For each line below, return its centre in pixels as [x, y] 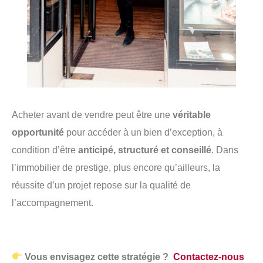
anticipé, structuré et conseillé [145, 150]
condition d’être [45, 150]
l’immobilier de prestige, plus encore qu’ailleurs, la [116, 167]
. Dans [225, 150]
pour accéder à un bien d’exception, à [143, 132]
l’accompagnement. [53, 203]
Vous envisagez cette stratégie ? [98, 257]
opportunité [38, 132]
